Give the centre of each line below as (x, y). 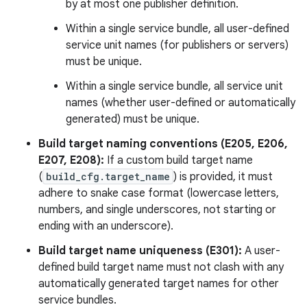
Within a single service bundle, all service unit (174, 86)
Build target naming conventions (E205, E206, (163, 144)
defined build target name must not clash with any (161, 267)
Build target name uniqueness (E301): (140, 250)
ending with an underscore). (106, 226)
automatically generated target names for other (159, 283)
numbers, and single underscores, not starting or (157, 209)
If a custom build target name (179, 160)
